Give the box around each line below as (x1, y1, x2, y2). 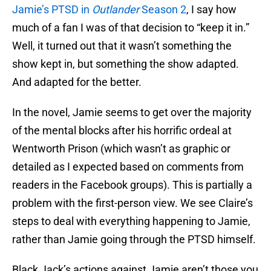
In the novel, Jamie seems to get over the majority (12, 106, 252, 119)
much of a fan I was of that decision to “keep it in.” (12, 21, 249, 34)
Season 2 (139, 3, 186, 16)
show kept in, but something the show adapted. (12, 57, 239, 71)
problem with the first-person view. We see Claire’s (12, 197, 253, 210)
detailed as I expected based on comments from (12, 160, 244, 174)
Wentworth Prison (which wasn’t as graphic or (12, 142, 230, 155)
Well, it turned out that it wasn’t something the (12, 39, 232, 53)
